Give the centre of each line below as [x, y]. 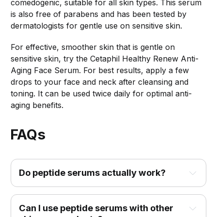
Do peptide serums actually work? [93, 172]
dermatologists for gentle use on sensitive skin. [97, 25]
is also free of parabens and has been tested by [99, 14]
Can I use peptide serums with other [96, 208]
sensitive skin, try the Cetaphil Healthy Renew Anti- [105, 58]
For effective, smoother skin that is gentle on [93, 47]
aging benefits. [37, 105]
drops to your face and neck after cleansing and [100, 82]
